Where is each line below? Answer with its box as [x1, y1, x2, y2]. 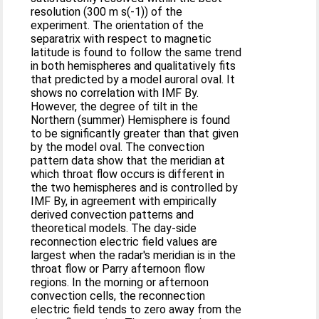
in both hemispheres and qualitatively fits [31, 59, 236, 73]
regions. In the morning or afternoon [31, 276, 209, 289]
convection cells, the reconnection [31, 289, 206, 303]
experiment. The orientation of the [31, 19, 204, 32]
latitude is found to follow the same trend [31, 46, 242, 59]
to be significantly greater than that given [31, 127, 239, 140]
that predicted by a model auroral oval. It [31, 73, 236, 86]
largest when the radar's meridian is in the [31, 249, 236, 262]
